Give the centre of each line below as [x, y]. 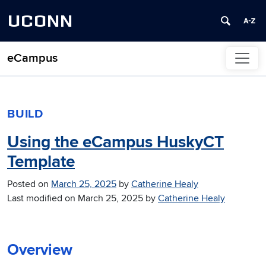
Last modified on [42, 199]
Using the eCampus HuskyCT [115, 143]
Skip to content [38, 64]
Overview [40, 250]
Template [41, 162]
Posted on [29, 184]
